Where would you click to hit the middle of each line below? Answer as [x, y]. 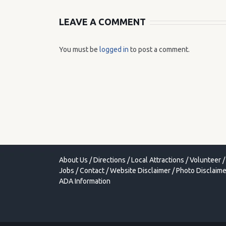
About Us [73, 160]
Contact [92, 171]
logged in [114, 49]
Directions [109, 160]
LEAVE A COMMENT [102, 22]
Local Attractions [158, 160]
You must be [79, 49]
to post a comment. [159, 49]
